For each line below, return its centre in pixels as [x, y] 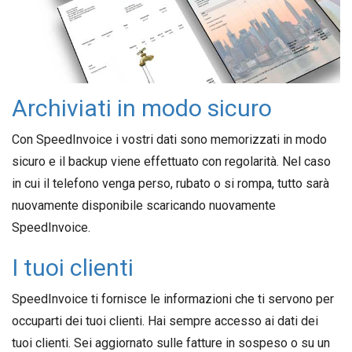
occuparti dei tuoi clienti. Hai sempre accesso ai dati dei [165, 321]
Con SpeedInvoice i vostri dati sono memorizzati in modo [169, 139]
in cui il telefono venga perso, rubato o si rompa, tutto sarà [170, 183]
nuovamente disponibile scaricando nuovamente [144, 205]
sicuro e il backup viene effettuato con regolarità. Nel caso [171, 161]
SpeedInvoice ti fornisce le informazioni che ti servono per [173, 299]
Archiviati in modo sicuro [142, 108]
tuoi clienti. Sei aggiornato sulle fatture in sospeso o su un [171, 343]
